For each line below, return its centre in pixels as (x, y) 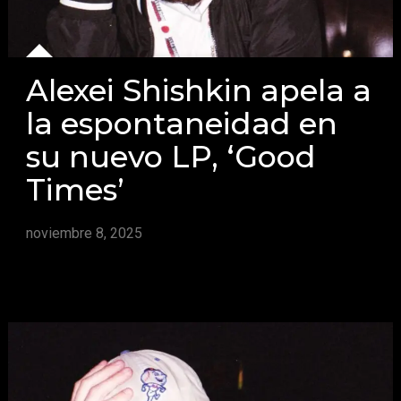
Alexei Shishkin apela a (198, 90)
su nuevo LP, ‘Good (171, 156)
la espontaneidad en (181, 123)
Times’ (75, 189)
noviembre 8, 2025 (84, 233)
